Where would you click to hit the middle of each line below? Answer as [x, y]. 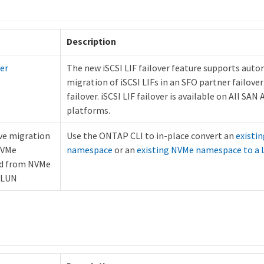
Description [91, 42]
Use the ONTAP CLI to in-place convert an [151, 136]
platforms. [88, 110]
